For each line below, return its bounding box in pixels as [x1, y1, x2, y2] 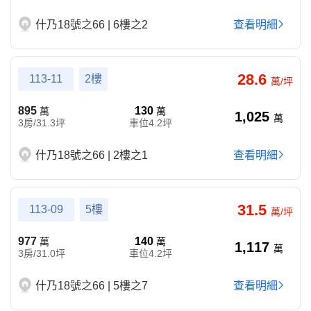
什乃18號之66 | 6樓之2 [35, 19, 148, 31]
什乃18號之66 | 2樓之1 [35, 149, 148, 161]
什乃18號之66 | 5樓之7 [35, 280, 148, 292]
